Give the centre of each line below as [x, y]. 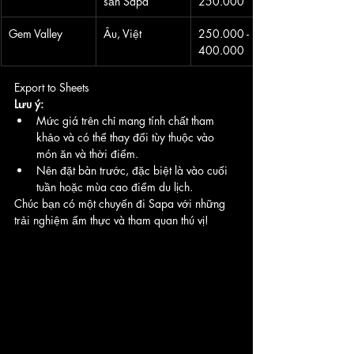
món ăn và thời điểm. [87, 153]
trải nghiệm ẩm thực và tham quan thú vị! [111, 220]
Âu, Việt [122, 33]
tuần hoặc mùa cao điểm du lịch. [115, 186]
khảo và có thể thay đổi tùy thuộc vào [127, 137]
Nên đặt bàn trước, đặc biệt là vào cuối [134, 170]
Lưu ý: [29, 104]
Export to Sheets [52, 87]
